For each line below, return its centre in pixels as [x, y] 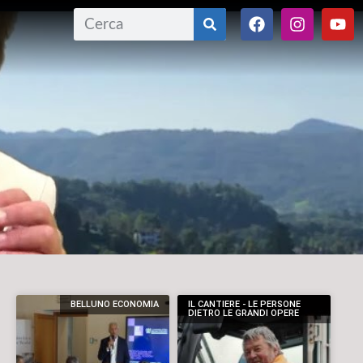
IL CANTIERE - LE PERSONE [245, 305]
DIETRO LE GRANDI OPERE [244, 314]
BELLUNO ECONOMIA [114, 305]
